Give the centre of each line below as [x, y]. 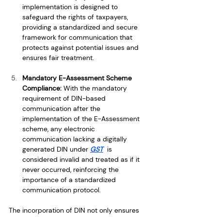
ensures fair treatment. [58, 57]
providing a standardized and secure [81, 27]
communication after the [62, 108]
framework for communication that [78, 37]
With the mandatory [96, 88]
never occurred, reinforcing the [71, 169]
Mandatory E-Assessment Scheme [78, 78]
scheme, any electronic [60, 129]
